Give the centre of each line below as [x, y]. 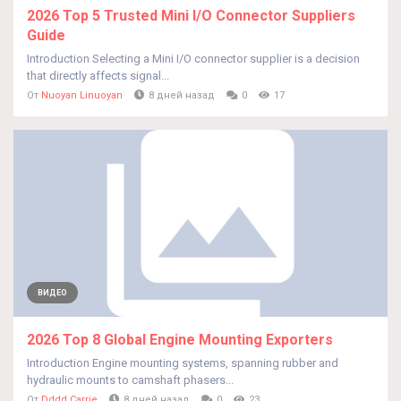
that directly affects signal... [98, 76]
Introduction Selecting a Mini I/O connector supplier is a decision [193, 59]
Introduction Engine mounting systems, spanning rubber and [183, 363]
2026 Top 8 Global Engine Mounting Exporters [180, 340]
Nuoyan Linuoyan [82, 95]
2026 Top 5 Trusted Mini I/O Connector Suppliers [191, 16]
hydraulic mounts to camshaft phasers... [130, 380]
